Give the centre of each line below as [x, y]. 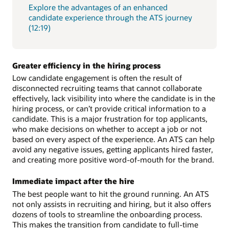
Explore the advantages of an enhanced [98, 7]
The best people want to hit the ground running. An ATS [111, 194]
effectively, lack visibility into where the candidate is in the [114, 98]
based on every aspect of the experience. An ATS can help [113, 139]
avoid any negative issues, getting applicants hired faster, [113, 150]
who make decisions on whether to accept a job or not [107, 129]
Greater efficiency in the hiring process [86, 65]
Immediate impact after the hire [73, 181]
